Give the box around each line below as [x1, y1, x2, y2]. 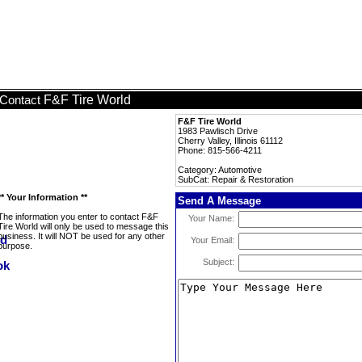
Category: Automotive [178, 165, 262, 175]
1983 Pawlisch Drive [178, 126, 258, 136]
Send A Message [178, 195, 261, 207]
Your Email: [191, 235, 234, 245]
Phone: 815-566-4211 [178, 145, 262, 155]
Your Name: [188, 213, 234, 223]
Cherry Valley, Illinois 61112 [178, 136, 283, 145]
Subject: [203, 257, 234, 267]
